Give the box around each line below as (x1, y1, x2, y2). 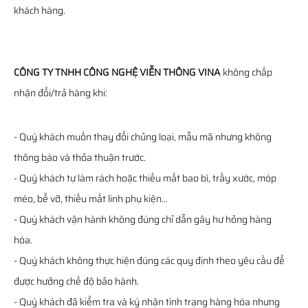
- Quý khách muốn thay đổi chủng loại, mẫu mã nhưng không (14, 129, 272, 144)
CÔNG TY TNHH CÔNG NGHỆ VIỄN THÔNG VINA (14, 65, 221, 80)
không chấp (221, 65, 272, 80)
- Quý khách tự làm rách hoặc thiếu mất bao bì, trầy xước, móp (14, 170, 276, 186)
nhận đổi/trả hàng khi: (14, 85, 107, 100)
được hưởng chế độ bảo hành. (14, 274, 139, 289)
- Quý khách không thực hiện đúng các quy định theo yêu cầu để (14, 253, 285, 268)
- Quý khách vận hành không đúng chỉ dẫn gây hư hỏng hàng (14, 212, 272, 227)
